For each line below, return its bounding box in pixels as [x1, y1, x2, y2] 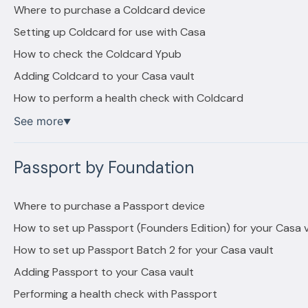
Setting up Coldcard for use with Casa [13, 24, 206, 39]
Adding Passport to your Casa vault [13, 265, 194, 280]
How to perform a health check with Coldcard [13, 90, 243, 105]
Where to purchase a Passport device [13, 199, 205, 214]
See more [13, 113, 63, 128]
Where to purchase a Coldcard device [13, 2, 206, 17]
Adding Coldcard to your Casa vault [13, 68, 195, 83]
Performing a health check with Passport [13, 287, 217, 302]
